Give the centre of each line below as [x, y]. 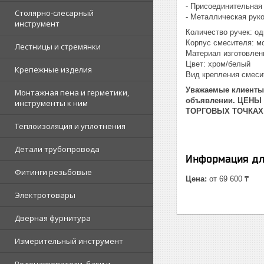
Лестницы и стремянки [58, 47]
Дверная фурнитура [53, 218]
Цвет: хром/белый [218, 64]
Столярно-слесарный [54, 13]
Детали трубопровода [57, 149]
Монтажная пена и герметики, [72, 93]
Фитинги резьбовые [53, 172]
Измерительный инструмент [69, 241]
